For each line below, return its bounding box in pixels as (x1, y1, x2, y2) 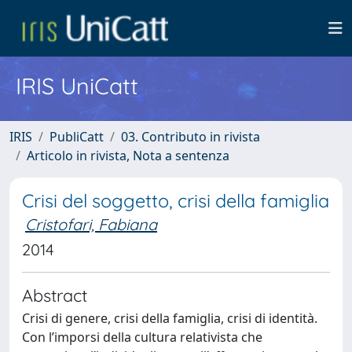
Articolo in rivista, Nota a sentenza (27, 147, 229, 164)
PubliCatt (49, 128, 104, 145)
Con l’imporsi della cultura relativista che (22, 328, 262, 346)
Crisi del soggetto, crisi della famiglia (22, 189, 329, 212)
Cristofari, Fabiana (25, 214, 157, 234)
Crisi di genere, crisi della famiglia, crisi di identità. (22, 310, 317, 327)
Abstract (22, 284, 87, 306)
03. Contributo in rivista (121, 128, 260, 145)
